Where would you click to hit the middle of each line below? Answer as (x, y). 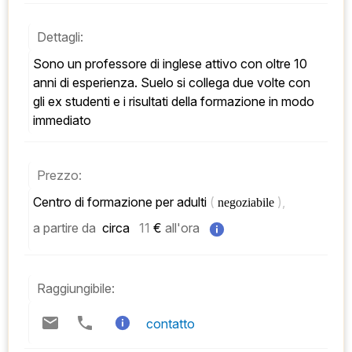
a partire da (64, 228)
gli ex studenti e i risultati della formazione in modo (174, 102)
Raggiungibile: (76, 289)
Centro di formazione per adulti (121, 202)
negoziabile (247, 203)
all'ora (182, 228)
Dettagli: (60, 37)
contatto (170, 324)
